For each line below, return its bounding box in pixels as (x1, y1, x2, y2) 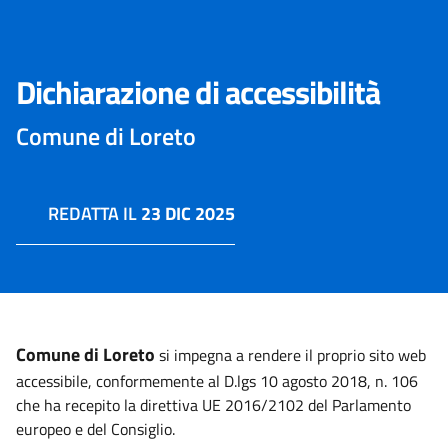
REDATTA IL (48, 200, 141, 227)
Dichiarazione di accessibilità (16, 68, 380, 116)
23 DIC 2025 (141, 200, 235, 227)
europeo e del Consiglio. (16, 417, 175, 441)
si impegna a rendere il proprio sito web (155, 343, 426, 367)
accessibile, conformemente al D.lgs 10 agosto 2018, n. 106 (16, 369, 418, 393)
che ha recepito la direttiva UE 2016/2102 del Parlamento (16, 393, 411, 417)
